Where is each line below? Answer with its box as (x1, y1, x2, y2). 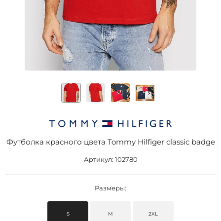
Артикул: (83, 155, 115, 163)
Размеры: (95, 184, 126, 192)
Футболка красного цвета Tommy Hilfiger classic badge (6, 137, 215, 147)
